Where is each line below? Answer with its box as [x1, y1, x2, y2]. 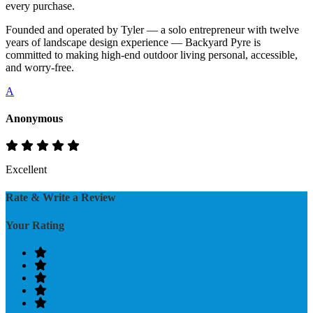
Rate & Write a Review [6, 191, 116, 204]
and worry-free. [6, 61, 74, 73]
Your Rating [6, 219, 64, 231]
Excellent [6, 163, 47, 176]
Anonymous [6, 112, 63, 124]
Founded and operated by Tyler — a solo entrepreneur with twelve [6, 23, 299, 36]
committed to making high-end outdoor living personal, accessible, [6, 48, 298, 61]
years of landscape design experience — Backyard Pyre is [6, 36, 261, 48]
